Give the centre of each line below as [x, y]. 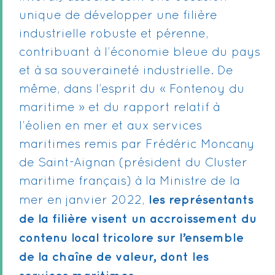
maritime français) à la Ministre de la [130, 182]
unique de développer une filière [118, 16]
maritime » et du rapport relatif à [119, 108]
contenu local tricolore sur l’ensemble [131, 238]
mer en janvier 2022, [84, 201]
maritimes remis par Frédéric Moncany [137, 145]
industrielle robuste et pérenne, [114, 34]
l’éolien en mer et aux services [110, 126]
